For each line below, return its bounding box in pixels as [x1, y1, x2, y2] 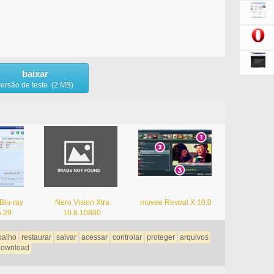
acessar [81, 232, 108, 242]
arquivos [179, 232, 209, 242]
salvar [56, 232, 76, 242]
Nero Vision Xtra [54, 198, 109, 207]
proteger [146, 232, 175, 242]
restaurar [21, 232, 51, 242]
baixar [21, 68, 48, 79]
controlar [112, 232, 142, 242]
